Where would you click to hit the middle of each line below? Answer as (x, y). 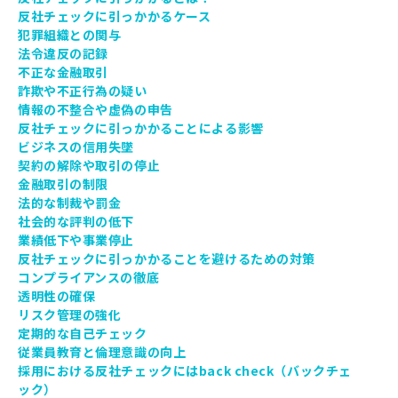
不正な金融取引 (63, 72)
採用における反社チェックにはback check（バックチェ (185, 370)
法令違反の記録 (63, 53)
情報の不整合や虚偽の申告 (96, 109)
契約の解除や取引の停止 (89, 165)
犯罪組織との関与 (70, 35)
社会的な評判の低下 (76, 221)
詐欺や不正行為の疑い (83, 91)
